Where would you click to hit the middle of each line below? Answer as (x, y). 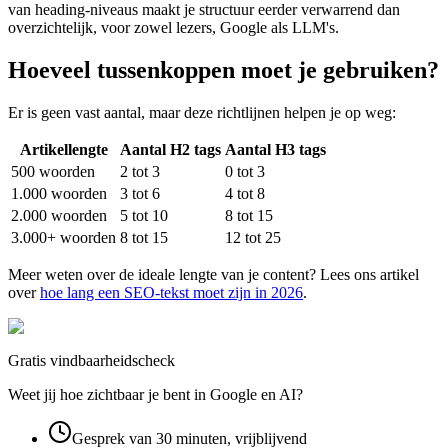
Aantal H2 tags (170, 150)
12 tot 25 (253, 238)
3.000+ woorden (63, 238)
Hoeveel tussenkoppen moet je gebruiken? (223, 70)
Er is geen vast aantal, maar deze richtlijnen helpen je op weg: (202, 113)
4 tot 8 (245, 194)
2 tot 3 (140, 172)
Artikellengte (63, 150)
